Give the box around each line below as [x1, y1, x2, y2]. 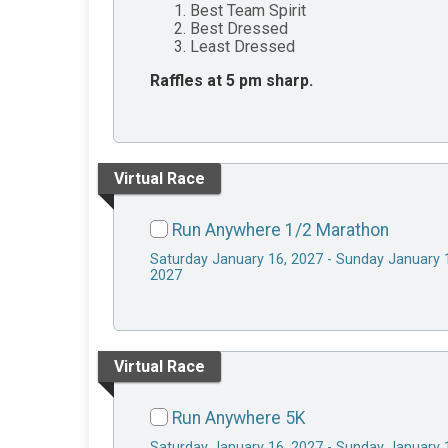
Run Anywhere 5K [172, 408, 306, 429]
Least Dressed [190, 37, 295, 57]
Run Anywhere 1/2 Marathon [172, 220, 389, 241]
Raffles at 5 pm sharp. [150, 71, 313, 91]
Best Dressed [190, 19, 288, 39]
